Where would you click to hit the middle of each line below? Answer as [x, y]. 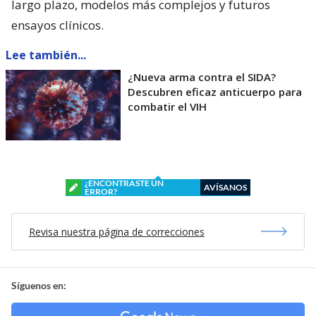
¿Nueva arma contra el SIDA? [202, 77]
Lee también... [46, 55]
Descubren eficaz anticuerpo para [215, 91]
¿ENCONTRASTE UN [124, 183]
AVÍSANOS [225, 187]
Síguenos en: [39, 285]
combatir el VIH [167, 106]
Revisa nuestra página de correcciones [116, 231]
